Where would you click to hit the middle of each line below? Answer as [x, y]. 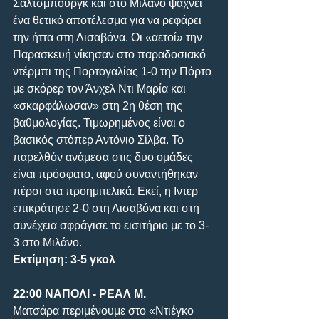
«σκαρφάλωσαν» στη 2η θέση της [99, 105]
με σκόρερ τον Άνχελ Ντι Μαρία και [101, 88]
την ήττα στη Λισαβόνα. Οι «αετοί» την [109, 37]
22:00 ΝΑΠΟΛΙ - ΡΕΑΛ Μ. [79, 293]
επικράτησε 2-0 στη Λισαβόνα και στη [108, 208]
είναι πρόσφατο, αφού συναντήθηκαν [107, 174]
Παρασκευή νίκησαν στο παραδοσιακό [111, 54]
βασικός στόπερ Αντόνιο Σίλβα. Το [100, 140]
